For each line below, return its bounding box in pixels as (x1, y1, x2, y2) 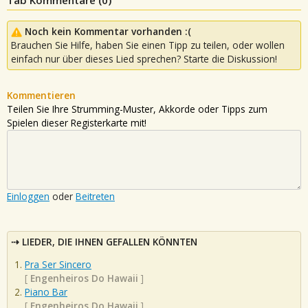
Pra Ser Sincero (25, 258, 91, 272)
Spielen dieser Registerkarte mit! (7, 115, 146, 129)
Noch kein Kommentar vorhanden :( (25, 24, 191, 38)
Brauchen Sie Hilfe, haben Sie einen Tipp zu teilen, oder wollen (11, 38, 285, 52)
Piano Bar (25, 285, 67, 299)
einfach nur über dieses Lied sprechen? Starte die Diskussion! (11, 52, 277, 65)
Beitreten (76, 189, 115, 203)
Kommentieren (7, 88, 76, 102)
